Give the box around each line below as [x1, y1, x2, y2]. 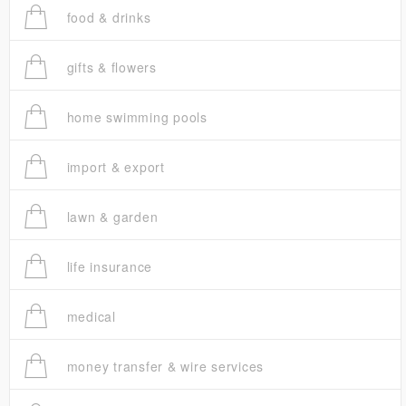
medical [62, 307, 116, 326]
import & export [62, 158, 165, 177]
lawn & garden [62, 208, 159, 227]
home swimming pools [62, 108, 208, 127]
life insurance [62, 257, 152, 276]
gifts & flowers [62, 58, 157, 77]
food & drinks [62, 8, 151, 27]
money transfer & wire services [62, 357, 264, 376]
